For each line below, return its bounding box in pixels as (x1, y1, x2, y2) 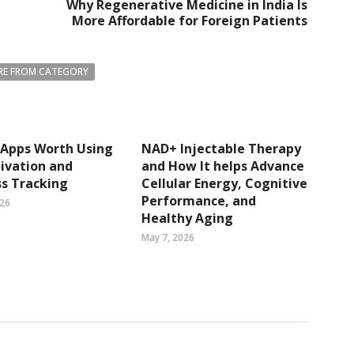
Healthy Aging (141, 209, 233, 227)
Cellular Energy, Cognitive (141, 174, 307, 192)
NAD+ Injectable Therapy (141, 139, 301, 157)
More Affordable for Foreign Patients (72, 11, 307, 29)
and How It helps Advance (141, 156, 304, 175)
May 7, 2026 (141, 230, 194, 244)
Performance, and (141, 191, 256, 209)
